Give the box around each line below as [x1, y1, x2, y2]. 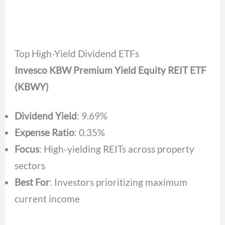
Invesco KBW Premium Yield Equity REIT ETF [15, 64, 207, 76]
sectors [15, 159, 46, 171]
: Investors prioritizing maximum [50, 176, 188, 188]
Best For [15, 176, 50, 188]
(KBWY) [15, 80, 49, 92]
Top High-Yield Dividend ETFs [15, 47, 140, 59]
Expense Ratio [15, 126, 75, 138]
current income [15, 192, 80, 204]
